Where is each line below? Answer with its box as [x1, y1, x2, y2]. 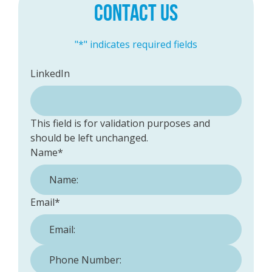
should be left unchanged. [30, 131, 148, 144]
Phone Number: [30, 245, 102, 258]
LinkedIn [30, 67, 70, 80]
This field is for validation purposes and [30, 117, 210, 130]
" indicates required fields [84, 38, 197, 51]
